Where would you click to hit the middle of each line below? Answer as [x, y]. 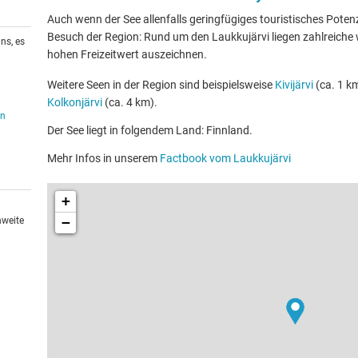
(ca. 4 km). [130, 102]
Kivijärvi [294, 85]
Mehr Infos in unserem [103, 158]
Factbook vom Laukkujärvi [225, 158]
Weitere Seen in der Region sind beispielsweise [161, 85]
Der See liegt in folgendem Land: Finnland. [150, 130]
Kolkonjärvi [75, 102]
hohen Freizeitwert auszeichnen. [127, 54]
